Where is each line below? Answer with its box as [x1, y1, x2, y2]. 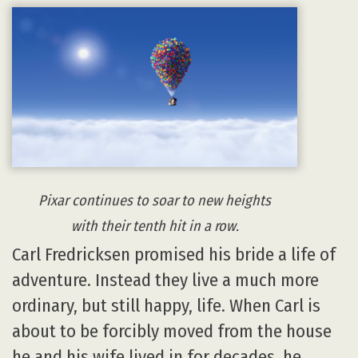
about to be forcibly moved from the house [12, 320, 332, 343]
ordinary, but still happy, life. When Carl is [12, 295, 320, 317]
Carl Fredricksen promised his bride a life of [12, 244, 336, 266]
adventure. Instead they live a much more [12, 269, 319, 292]
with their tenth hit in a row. [70, 217, 239, 236]
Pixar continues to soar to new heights [38, 192, 271, 210]
